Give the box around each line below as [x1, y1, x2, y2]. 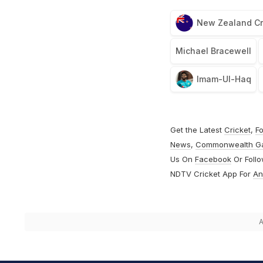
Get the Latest [170, 125, 224, 135]
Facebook [194, 154, 231, 164]
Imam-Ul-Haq [196, 74, 251, 85]
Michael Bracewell [175, 46, 251, 56]
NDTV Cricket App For [170, 169, 253, 179]
